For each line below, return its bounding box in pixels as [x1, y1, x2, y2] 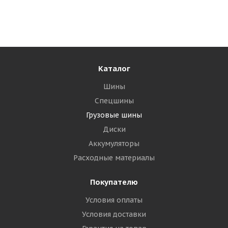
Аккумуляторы [89, 139, 139, 148]
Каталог [98, 64, 130, 73]
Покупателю [90, 177, 138, 187]
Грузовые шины [86, 110, 142, 120]
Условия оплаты [85, 195, 142, 205]
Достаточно [31, 12, 70, 21]
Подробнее [74, 51, 112, 60]
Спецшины [94, 96, 134, 105]
